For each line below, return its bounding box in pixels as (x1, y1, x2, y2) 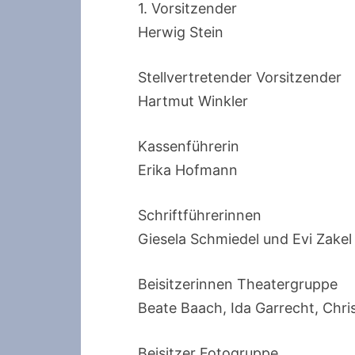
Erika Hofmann (138, 162, 238, 178)
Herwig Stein (138, 24, 223, 40)
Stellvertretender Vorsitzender (138, 69, 342, 86)
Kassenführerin (138, 138, 239, 155)
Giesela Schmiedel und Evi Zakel (138, 231, 352, 247)
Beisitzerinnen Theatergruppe (138, 276, 338, 292)
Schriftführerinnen (138, 207, 261, 223)
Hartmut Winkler (138, 93, 248, 109)
